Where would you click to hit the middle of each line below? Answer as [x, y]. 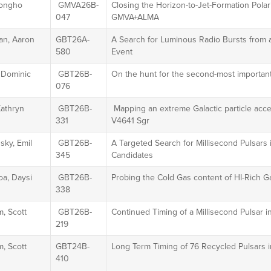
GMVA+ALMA [135, 17]
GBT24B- [72, 247]
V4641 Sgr [130, 121]
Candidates [132, 155]
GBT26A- [72, 40]
